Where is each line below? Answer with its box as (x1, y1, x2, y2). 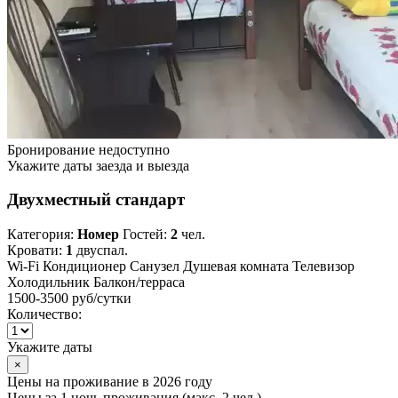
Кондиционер (43, 259, 126, 275)
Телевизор (292, 259, 354, 275)
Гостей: (119, 227, 171, 243)
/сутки (93, 291, 131, 306)
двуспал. (73, 243, 128, 259)
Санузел (130, 259, 179, 275)
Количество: (7, 306, 82, 322)
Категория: (7, 227, 77, 243)
